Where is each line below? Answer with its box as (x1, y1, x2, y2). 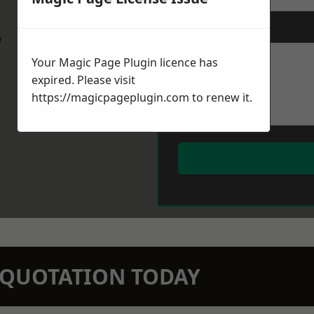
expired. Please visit (32, 72, 135, 88)
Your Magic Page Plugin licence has (32, 55, 218, 71)
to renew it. (189, 90, 252, 106)
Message (178, 25, 219, 37)
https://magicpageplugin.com (32, 90, 189, 106)
